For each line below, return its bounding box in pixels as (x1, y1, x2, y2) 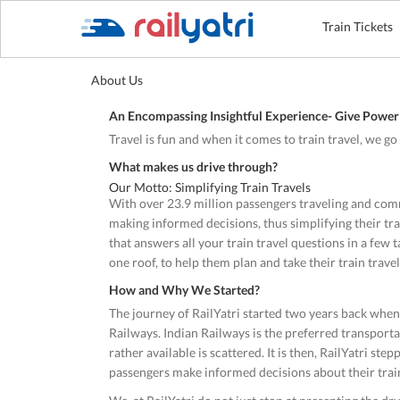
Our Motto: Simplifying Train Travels (109, 179, 311, 195)
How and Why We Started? (109, 282, 260, 297)
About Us (91, 72, 143, 87)
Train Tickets (322, 19, 394, 34)
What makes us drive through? (109, 159, 278, 174)
